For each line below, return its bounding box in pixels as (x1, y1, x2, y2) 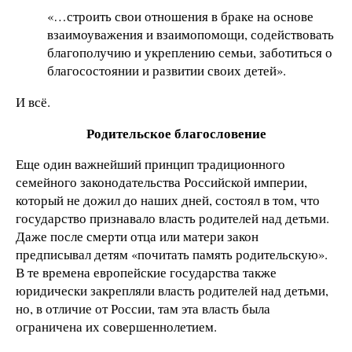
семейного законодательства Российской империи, (16, 173, 307, 192)
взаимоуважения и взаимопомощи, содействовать (47, 25, 334, 43)
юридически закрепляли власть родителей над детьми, (16, 281, 328, 300)
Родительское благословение (86, 123, 266, 143)
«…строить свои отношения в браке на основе (47, 7, 313, 25)
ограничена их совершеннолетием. (16, 317, 217, 336)
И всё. (16, 92, 50, 111)
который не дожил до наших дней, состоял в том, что (16, 191, 320, 210)
